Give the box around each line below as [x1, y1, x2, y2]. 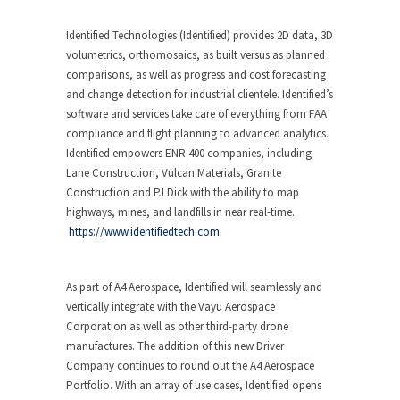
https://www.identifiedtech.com [69, 224, 220, 239]
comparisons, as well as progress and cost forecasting [66, 67, 326, 82]
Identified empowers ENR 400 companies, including [66, 146, 312, 161]
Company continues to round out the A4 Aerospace [66, 358, 314, 373]
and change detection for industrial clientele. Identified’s [66, 87, 333, 102]
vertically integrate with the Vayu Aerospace [66, 299, 275, 314]
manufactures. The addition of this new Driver [66, 338, 284, 354]
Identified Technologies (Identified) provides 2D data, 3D [66, 28, 333, 43]
